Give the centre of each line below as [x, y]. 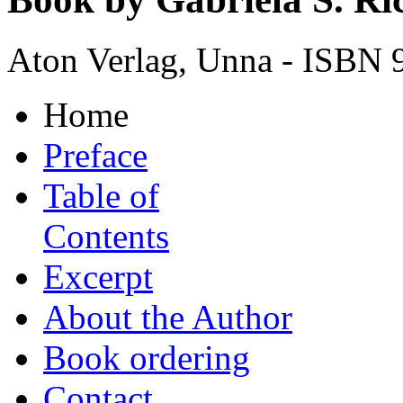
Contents [106, 236]
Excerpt [98, 276]
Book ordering [147, 357]
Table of [101, 195]
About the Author [168, 317]
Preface [95, 155]
